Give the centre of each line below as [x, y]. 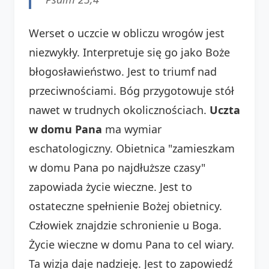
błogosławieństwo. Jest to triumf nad [123, 71]
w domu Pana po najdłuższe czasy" [117, 167]
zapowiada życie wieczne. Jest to [110, 186]
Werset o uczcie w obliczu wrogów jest [127, 33]
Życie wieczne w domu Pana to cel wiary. [131, 244]
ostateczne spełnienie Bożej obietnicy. [125, 206]
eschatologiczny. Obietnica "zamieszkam [132, 148]
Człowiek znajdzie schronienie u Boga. [125, 225]
